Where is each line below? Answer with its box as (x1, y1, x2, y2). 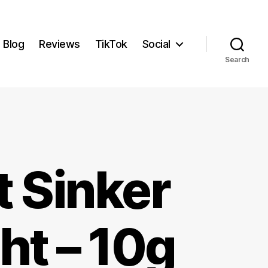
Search (224, 55, 250, 64)
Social (142, 37, 170, 50)
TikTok (95, 37, 127, 50)
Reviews (39, 37, 80, 50)
